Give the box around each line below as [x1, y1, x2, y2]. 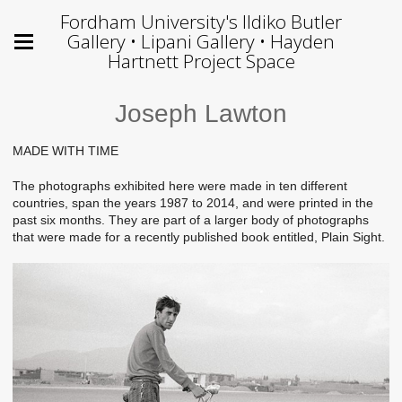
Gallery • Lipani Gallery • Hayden [67, 29, 335, 54]
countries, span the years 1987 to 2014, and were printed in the [13, 195, 373, 210]
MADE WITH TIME [13, 144, 118, 158]
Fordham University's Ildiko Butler [60, 9, 342, 34]
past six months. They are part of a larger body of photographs [13, 212, 369, 227]
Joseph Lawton [115, 100, 287, 127]
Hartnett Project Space [107, 48, 295, 74]
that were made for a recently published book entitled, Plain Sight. [13, 229, 385, 244]
